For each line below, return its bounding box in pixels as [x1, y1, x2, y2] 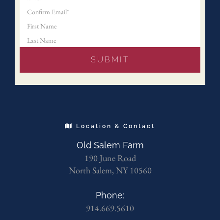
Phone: [96, 190, 124, 201]
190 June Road [84, 152, 136, 164]
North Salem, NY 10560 [68, 165, 152, 176]
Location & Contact [73, 123, 155, 130]
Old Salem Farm [76, 140, 144, 151]
